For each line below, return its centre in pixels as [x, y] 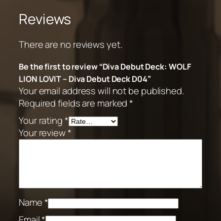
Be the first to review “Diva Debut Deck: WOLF [105, 67]
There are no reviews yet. [71, 45]
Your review [43, 133]
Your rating [42, 121]
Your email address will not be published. [101, 91]
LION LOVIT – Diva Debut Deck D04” [85, 79]
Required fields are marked [74, 103]
